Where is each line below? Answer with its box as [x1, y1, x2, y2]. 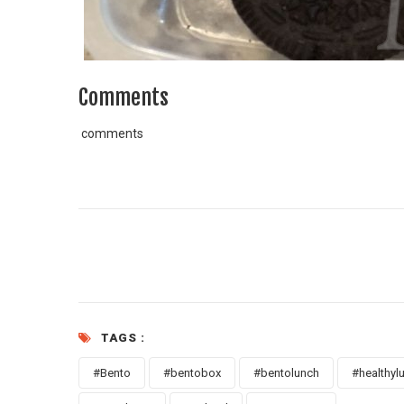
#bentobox [163, 365, 221, 380]
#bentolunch [253, 365, 319, 380]
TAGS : [101, 330, 145, 344]
